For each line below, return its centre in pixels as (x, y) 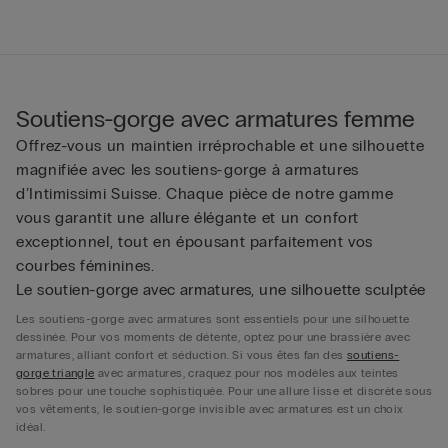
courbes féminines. (85, 266)
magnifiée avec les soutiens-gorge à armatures (187, 170)
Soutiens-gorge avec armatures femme (215, 119)
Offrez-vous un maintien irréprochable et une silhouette (220, 146)
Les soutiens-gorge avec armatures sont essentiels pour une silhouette (213, 319)
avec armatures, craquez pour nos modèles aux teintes (246, 373)
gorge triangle (55, 373)
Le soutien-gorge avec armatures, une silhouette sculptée (221, 290)
